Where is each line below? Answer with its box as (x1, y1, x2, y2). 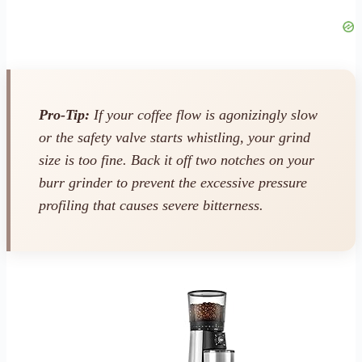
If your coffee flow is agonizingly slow (90, 107, 318, 124)
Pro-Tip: (39, 107, 90, 124)
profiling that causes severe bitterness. (39, 197, 263, 214)
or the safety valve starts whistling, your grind (39, 129, 310, 146)
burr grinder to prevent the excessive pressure (39, 175, 307, 192)
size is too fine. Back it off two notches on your (39, 152, 314, 169)
